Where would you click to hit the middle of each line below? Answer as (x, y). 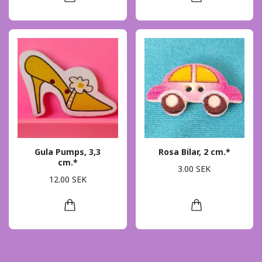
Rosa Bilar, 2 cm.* (194, 152)
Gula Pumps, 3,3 (68, 152)
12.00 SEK (68, 179)
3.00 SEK (194, 168)
